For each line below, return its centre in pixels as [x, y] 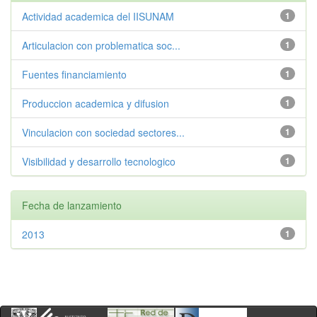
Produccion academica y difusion [96, 103]
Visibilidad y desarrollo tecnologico [99, 161]
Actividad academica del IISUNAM [98, 16]
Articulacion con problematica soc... [101, 45]
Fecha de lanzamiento [72, 205]
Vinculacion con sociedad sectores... [103, 132]
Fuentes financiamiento [74, 74]
